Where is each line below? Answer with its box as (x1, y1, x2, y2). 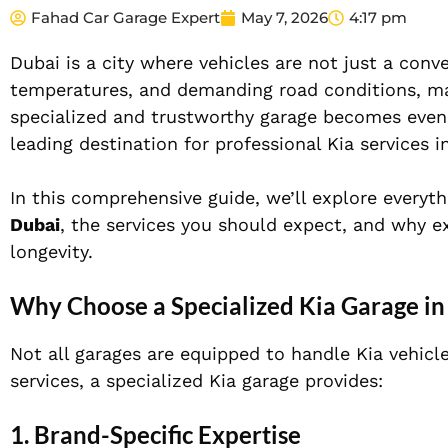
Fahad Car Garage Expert (31, 8, 220, 28)
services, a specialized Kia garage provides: (10, 370, 383, 392)
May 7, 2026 (241, 8, 328, 28)
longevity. (10, 241, 93, 263)
